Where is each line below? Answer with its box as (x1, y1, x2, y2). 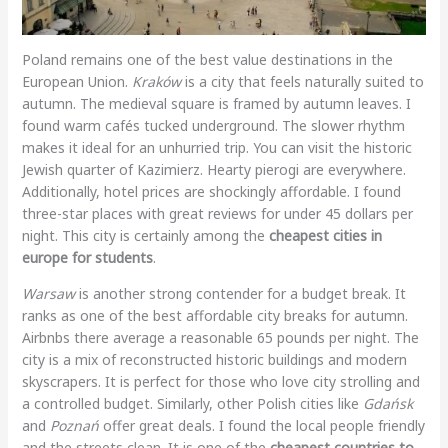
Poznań (49, 415, 99, 435)
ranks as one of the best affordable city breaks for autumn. (21, 305, 408, 325)
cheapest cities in (268, 225, 382, 245)
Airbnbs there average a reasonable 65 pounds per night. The (21, 327, 419, 347)
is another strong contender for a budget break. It (74, 283, 406, 303)
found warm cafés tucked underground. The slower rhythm (21, 115, 405, 135)
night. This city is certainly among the (21, 225, 269, 245)
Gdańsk (362, 393, 413, 413)
